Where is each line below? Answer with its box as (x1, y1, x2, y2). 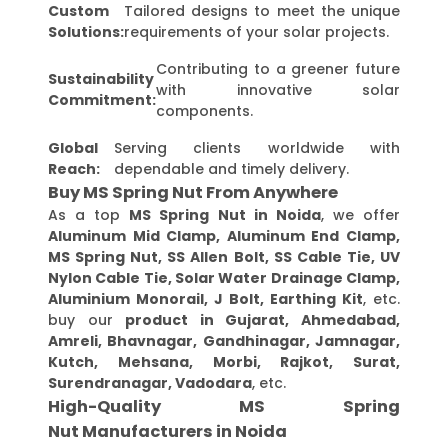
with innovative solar (156, 79, 400, 100)
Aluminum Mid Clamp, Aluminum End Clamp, (48, 225, 400, 246)
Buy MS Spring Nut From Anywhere (48, 180, 338, 204)
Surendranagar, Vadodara (48, 372, 252, 393)
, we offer (320, 204, 401, 225)
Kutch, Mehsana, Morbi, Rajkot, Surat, (48, 351, 400, 372)
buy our (48, 309, 126, 330)
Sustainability (48, 69, 154, 90)
